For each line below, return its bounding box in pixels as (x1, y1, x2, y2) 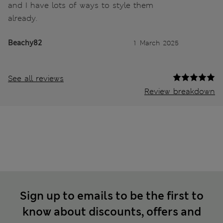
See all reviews (8, 73, 64, 84)
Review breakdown (144, 86, 215, 97)
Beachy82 (8, 38, 42, 48)
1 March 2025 (133, 38, 179, 48)
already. (8, 13, 37, 24)
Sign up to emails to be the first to (19, 189, 204, 204)
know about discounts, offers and (22, 205, 201, 220)
